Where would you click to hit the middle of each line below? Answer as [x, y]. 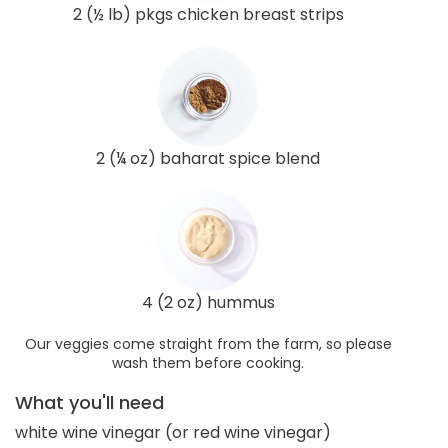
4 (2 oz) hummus [208, 302]
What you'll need [89, 402]
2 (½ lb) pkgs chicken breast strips [208, 14]
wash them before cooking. [208, 362]
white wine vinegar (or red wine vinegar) [173, 432]
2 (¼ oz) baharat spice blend [208, 158]
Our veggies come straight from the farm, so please [208, 343]
